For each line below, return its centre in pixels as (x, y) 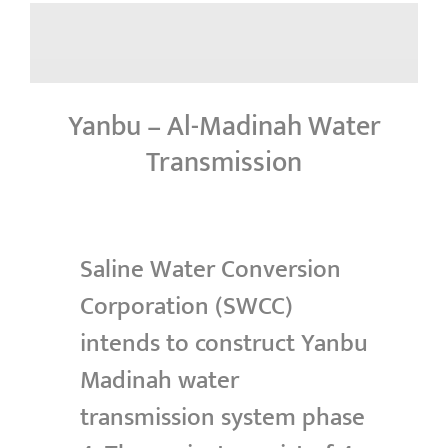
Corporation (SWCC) (186, 307)
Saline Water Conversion (210, 270)
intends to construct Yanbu (223, 344)
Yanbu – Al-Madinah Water (224, 127)
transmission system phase (222, 418)
